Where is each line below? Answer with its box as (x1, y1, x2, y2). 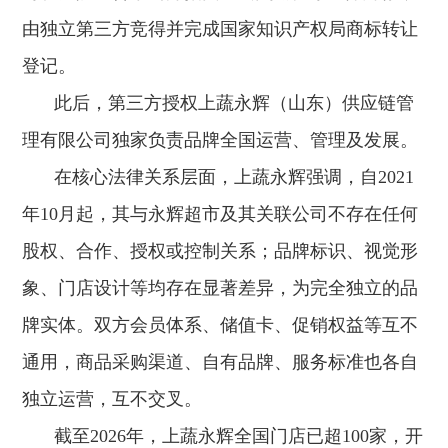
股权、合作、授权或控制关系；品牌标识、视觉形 (22, 241, 419, 262)
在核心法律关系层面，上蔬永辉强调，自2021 (54, 167, 415, 188)
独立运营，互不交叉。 (22, 389, 203, 410)
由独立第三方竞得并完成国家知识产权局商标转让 (22, 19, 419, 40)
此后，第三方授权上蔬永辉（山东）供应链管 (54, 93, 415, 114)
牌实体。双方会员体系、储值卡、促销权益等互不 (22, 315, 419, 336)
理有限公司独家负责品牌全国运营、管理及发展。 (22, 130, 419, 151)
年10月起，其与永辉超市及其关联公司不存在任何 (22, 204, 419, 225)
